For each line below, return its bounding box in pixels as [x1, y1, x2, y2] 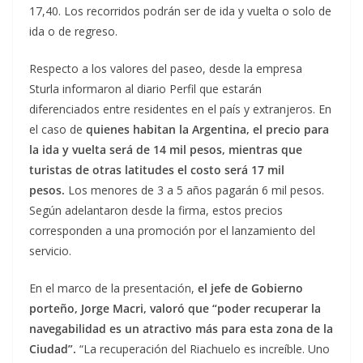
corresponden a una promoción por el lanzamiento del [29, 223, 315, 239]
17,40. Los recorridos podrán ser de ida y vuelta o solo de [29, 3, 331, 19]
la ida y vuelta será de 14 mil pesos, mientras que [29, 142, 302, 158]
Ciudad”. [29, 341, 76, 357]
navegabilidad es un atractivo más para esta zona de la [29, 321, 333, 337]
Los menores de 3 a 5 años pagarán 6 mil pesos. [65, 182, 324, 199]
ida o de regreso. [29, 23, 117, 40]
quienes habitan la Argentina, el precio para [86, 122, 329, 138]
